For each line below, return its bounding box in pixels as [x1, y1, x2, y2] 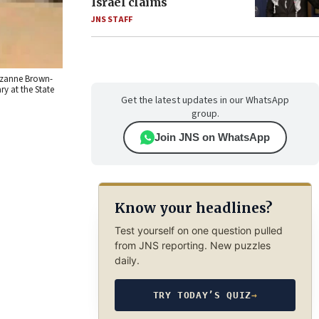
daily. [114, 253, 140, 266]
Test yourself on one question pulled [114, 224, 283, 236]
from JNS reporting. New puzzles [114, 239, 271, 251]
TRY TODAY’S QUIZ [152, 289, 251, 300]
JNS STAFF [91, 14, 132, 26]
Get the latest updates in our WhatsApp [121, 93, 289, 108]
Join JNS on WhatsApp [155, 131, 270, 143]
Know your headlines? [114, 199, 272, 217]
